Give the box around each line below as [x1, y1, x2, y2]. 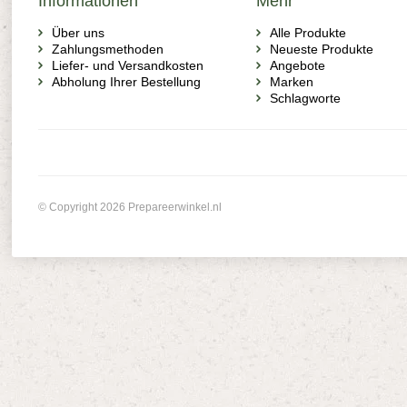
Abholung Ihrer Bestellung [52, 74, 201, 89]
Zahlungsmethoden [52, 42, 164, 56]
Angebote [270, 58, 325, 73]
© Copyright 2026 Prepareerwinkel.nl [38, 201, 222, 213]
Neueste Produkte [270, 42, 373, 56]
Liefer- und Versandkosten [52, 58, 203, 73]
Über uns [52, 25, 104, 40]
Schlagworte [270, 91, 341, 105]
